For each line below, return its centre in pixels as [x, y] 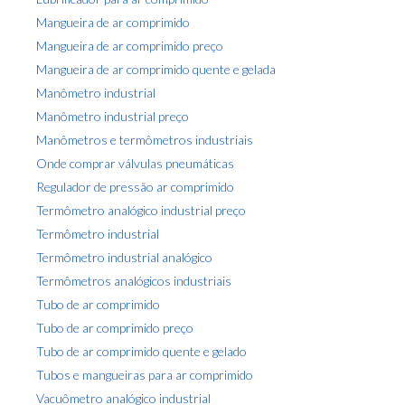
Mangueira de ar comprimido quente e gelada [156, 69]
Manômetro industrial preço [113, 116]
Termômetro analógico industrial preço [141, 210]
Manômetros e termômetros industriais [145, 139]
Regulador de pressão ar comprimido [135, 186]
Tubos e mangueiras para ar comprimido [145, 374]
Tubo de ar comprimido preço [115, 327]
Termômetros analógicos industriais [134, 280]
